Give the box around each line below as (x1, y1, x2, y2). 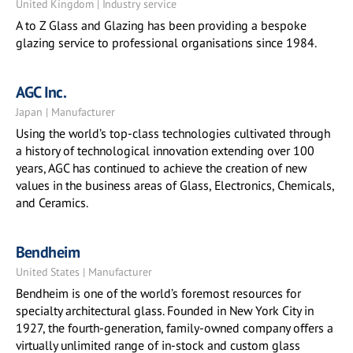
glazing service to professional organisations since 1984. (16, 35, 317, 50)
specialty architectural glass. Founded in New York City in (16, 303, 314, 318)
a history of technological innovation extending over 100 (16, 143, 314, 158)
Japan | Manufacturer (16, 105, 115, 119)
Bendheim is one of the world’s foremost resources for (16, 285, 301, 301)
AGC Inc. (16, 82, 66, 102)
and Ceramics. (16, 195, 88, 210)
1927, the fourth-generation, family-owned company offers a (16, 320, 333, 336)
